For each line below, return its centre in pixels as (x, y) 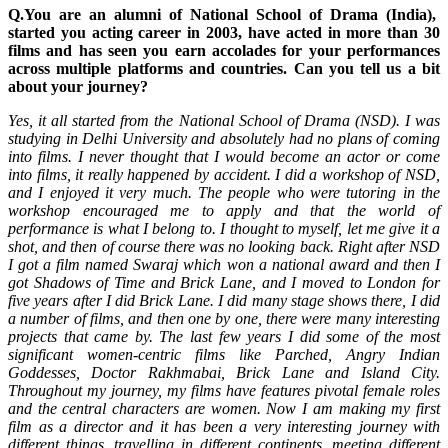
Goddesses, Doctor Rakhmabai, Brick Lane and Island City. (224, 373)
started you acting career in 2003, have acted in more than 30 (224, 33)
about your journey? (78, 87)
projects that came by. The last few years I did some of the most (224, 337)
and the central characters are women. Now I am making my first (224, 409)
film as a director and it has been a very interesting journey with (224, 427)
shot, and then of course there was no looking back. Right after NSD (224, 247)
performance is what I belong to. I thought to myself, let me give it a (224, 229)
